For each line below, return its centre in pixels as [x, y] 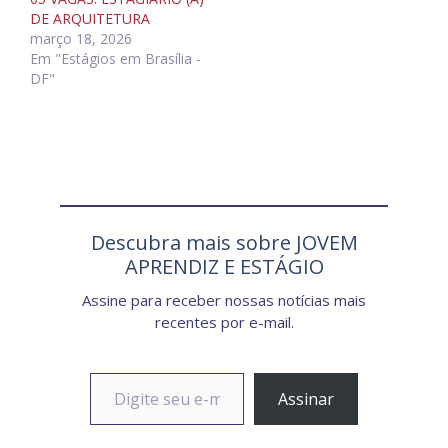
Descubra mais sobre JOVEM [224, 242]
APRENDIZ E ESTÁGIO [224, 266]
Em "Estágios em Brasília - [115, 58]
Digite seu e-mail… [114, 371]
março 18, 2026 [81, 38]
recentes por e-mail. [224, 322]
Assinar [306, 399]
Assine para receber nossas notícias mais [224, 300]
